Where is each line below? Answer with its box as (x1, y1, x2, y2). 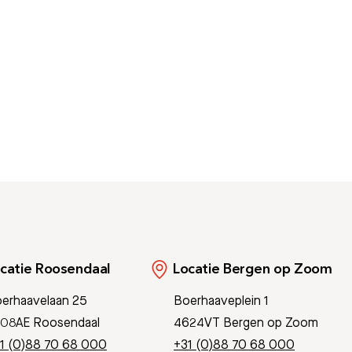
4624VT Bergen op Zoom (174, 316, 319, 331)
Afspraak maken (182, 132, 290, 147)
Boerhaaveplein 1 (174, 294, 269, 309)
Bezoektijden (19, 132, 108, 147)
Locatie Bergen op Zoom (173, 262, 332, 277)
